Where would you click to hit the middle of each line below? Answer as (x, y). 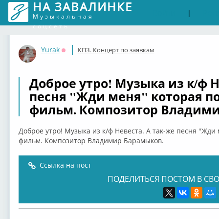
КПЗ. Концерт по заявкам (116, 50)
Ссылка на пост (65, 165)
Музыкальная (63, 16)
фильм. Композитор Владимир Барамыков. (91, 141)
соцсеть (51, 26)
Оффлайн (77, 56)
